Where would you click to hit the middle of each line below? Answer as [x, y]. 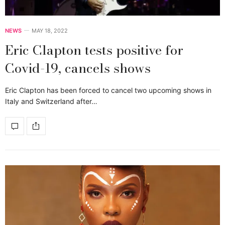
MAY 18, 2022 [50, 30]
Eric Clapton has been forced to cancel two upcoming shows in [108, 90]
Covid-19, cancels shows [78, 68]
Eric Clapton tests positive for [94, 50]
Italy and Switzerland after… [51, 101]
